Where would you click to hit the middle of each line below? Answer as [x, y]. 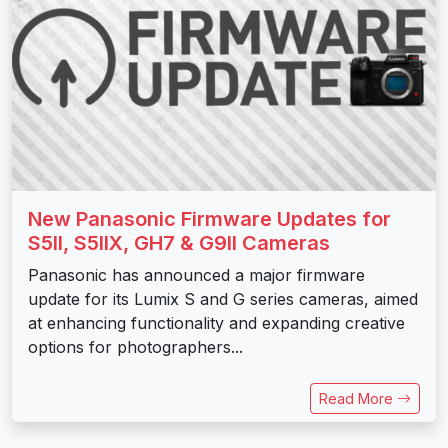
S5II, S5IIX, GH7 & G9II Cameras [179, 242]
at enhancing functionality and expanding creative [216, 322]
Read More [358, 398]
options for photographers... [135, 346]
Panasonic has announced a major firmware [196, 274]
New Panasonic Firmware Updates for [209, 218]
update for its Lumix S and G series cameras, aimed [223, 298]
